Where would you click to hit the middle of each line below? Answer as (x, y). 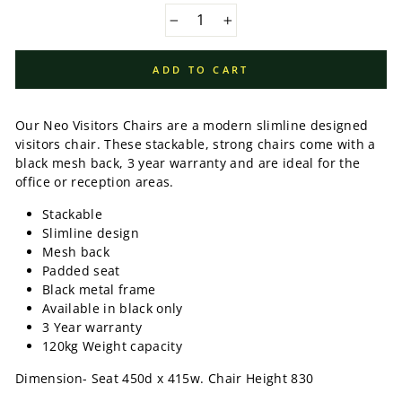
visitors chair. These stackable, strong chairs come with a (196, 144)
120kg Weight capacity (113, 346)
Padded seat (81, 271)
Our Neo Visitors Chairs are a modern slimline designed (192, 125)
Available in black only (113, 308)
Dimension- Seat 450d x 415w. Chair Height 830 (165, 378)
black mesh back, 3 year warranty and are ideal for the (188, 163)
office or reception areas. (95, 182)
